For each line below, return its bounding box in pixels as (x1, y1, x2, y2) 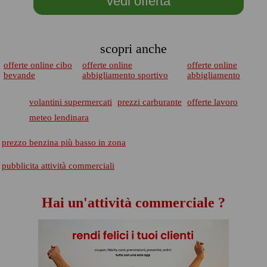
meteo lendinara (29, 113, 89, 122)
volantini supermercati (29, 97, 112, 107)
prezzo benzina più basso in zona (2, 138, 126, 147)
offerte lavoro (187, 97, 238, 107)
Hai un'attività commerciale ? (42, 195, 225, 210)
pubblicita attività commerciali (2, 161, 114, 170)
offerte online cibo (4, 60, 72, 70)
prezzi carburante (117, 97, 182, 107)
